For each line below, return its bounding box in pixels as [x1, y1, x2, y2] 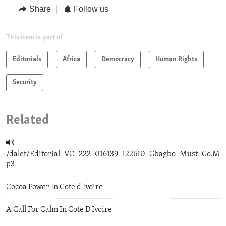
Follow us [74, 5, 108, 14]
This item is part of [6, 33, 63, 41]
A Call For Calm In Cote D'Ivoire [6, 205, 112, 214]
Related [6, 113, 49, 127]
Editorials [13, 55, 41, 63]
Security [13, 78, 37, 86]
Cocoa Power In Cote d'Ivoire [6, 183, 103, 191]
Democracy [101, 55, 134, 63]
